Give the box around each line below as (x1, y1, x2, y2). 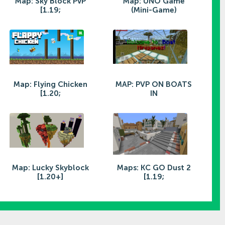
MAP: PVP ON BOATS (116, 79, 192, 89)
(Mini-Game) (131, 5, 177, 15)
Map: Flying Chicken (13, 79, 87, 89)
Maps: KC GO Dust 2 (117, 163, 191, 172)
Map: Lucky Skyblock (12, 163, 89, 172)
